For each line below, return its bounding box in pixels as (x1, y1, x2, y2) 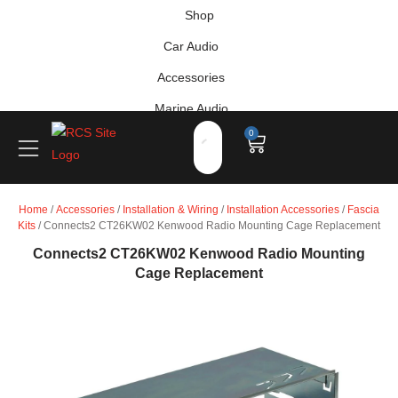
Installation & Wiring (123, 203, 219, 216)
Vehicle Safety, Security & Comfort (95, 132, 287, 147)
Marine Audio (154, 101, 228, 115)
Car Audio (163, 39, 219, 53)
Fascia (347, 203, 379, 216)
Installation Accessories (227, 203, 339, 216)
